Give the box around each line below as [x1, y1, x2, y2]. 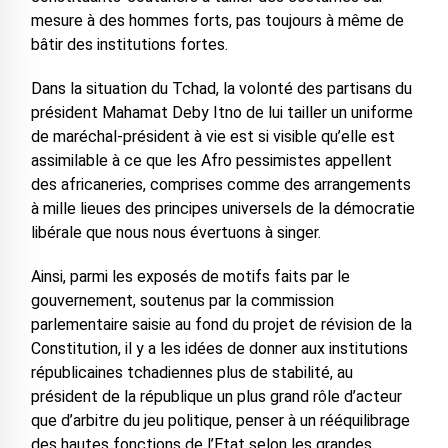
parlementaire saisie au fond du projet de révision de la [30, 315, 412, 335]
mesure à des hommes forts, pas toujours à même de [30, 11, 404, 31]
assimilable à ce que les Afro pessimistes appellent [30, 151, 392, 171]
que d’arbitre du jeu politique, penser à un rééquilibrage [30, 411, 410, 431]
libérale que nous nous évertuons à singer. [30, 223, 321, 243]
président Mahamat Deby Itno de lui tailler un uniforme [30, 103, 413, 123]
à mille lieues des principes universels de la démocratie [30, 199, 415, 219]
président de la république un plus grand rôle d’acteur [30, 387, 402, 407]
